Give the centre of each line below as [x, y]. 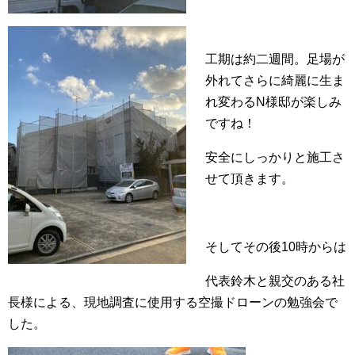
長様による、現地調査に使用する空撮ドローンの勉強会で [173, 302]
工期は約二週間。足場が [275, 59]
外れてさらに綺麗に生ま [275, 80]
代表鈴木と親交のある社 [275, 281]
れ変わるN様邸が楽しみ [273, 102]
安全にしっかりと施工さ [275, 157]
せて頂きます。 [250, 179]
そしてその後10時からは [276, 247]
